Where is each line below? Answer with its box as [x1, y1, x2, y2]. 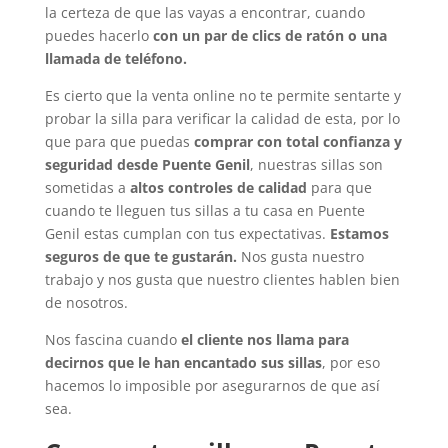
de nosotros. [44, 292, 128, 312]
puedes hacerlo [44, 25, 153, 45]
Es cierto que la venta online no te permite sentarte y [44, 85, 401, 105]
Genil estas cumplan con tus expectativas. [44, 223, 330, 243]
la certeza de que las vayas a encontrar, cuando [44, 2, 365, 22]
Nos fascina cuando [44, 329, 181, 349]
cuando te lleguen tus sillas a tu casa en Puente [44, 200, 365, 220]
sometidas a [44, 177, 130, 197]
